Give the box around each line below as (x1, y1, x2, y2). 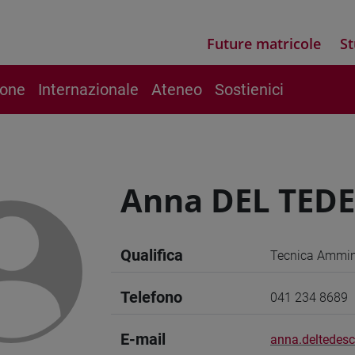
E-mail (120, 330, 166, 349)
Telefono (120, 288, 182, 307)
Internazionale (38, 80, 139, 99)
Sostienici (215, 80, 284, 99)
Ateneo (151, 80, 202, 99)
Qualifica (120, 246, 183, 265)
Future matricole (207, 34, 321, 53)
